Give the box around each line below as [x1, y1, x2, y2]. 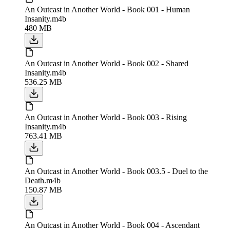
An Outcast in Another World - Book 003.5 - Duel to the [25, 166, 208, 176]
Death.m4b [25, 176, 61, 185]
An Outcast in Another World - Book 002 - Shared [25, 59, 188, 68]
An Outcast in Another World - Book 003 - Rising [25, 112, 187, 122]
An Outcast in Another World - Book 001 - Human [25, 5, 190, 14]
